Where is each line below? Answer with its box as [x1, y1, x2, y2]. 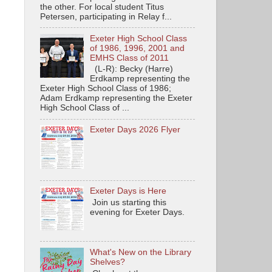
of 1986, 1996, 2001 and [90, 43, 185, 53]
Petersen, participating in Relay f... [40, 12, 172, 21]
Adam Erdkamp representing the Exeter [40, 93, 192, 103]
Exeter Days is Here [90, 186, 167, 195]
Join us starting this [90, 197, 167, 207]
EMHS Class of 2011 [90, 53, 169, 63]
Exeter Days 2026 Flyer [90, 125, 181, 135]
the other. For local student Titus [40, 2, 164, 12]
